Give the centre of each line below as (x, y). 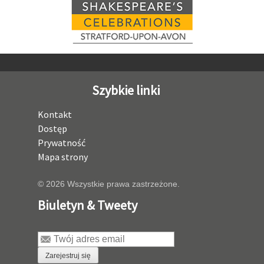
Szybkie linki (126, 90)
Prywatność (62, 143)
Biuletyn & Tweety (88, 205)
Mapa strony (63, 157)
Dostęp (52, 128)
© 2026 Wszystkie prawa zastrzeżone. (109, 184)
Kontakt (55, 114)
